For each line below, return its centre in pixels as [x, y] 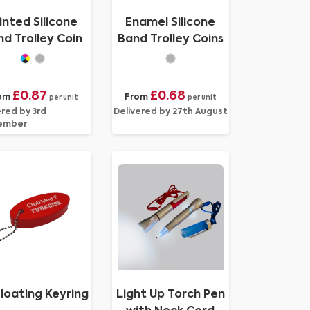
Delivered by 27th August [170, 112]
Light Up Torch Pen [170, 295]
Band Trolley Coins [170, 39]
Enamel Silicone [171, 23]
